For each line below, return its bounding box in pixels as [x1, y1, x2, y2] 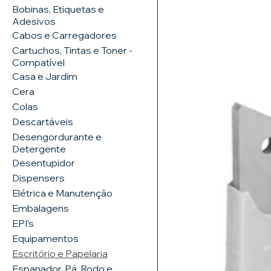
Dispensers [12, 172, 65, 184]
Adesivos [12, 15, 56, 28]
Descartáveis [12, 116, 73, 128]
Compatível [12, 56, 65, 69]
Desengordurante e [12, 131, 102, 143]
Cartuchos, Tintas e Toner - [12, 44, 132, 57]
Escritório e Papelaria [12, 247, 108, 260]
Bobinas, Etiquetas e [12, 3, 104, 16]
